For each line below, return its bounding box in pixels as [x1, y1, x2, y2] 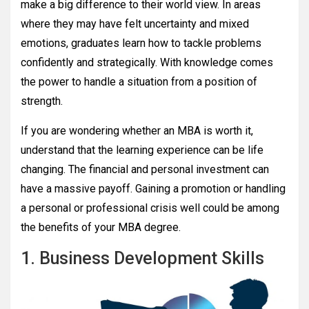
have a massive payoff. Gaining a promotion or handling [21, 182, 286, 196]
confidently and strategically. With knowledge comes [21, 56, 273, 70]
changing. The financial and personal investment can [21, 163, 269, 177]
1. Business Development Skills [21, 248, 264, 269]
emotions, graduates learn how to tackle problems [21, 37, 261, 50]
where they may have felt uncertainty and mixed [21, 17, 249, 31]
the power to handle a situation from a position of [21, 75, 257, 89]
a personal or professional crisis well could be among [21, 201, 279, 215]
